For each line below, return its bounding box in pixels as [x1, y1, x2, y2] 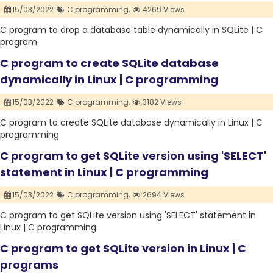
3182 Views [141, 97, 182, 108]
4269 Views [141, 4, 185, 15]
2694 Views [141, 190, 185, 200]
